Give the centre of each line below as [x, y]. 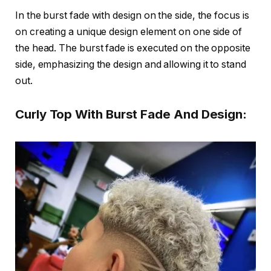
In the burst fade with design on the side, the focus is [132, 15]
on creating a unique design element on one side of [129, 31]
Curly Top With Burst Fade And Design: [131, 114]
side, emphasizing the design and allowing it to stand [131, 64]
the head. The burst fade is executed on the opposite [133, 48]
